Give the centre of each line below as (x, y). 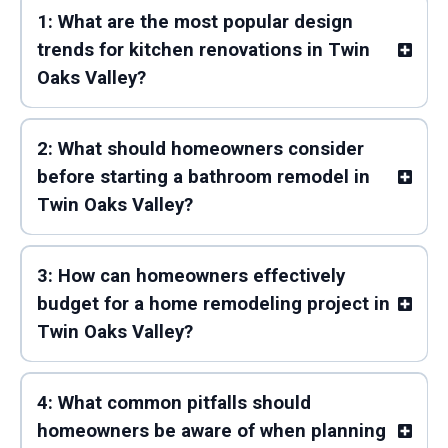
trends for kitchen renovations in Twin (203, 49)
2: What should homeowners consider (200, 148)
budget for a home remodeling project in (213, 303)
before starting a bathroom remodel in (203, 176)
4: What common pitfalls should (173, 402)
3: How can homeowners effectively (190, 275)
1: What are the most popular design (194, 21)
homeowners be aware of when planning (211, 430)
